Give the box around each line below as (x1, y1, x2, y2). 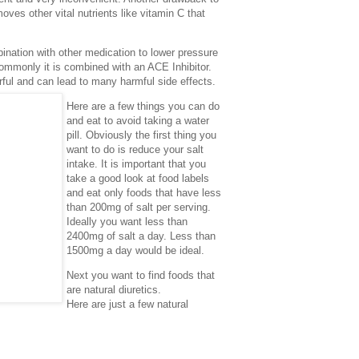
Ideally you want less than (67, 216, 188, 228)
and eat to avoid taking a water (67, 115, 209, 127)
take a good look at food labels (67, 172, 209, 185)
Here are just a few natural (67, 298, 188, 311)
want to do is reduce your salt (67, 143, 204, 156)
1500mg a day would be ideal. (67, 244, 204, 257)
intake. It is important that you (67, 158, 206, 171)
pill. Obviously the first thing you (67, 129, 216, 142)
